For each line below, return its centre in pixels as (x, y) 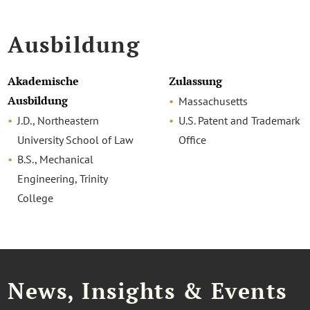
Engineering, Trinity (63, 179)
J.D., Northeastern (58, 121)
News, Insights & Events (147, 291)
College (36, 198)
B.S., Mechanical (56, 159)
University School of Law (76, 140)
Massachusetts (213, 101)
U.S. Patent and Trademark (239, 121)
